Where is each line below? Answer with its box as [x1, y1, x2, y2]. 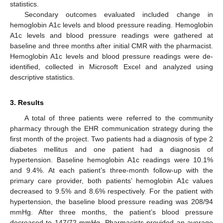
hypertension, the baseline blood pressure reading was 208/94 [10, 197, 213, 206]
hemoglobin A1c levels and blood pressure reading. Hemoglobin [10, 20, 213, 29]
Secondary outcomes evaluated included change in [24, 10, 213, 18]
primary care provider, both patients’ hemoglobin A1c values [10, 176, 213, 185]
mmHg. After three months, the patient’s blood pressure [10, 208, 213, 216]
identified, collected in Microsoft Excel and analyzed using [10, 62, 213, 71]
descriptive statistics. [10, 73, 75, 81]
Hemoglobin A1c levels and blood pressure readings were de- [10, 52, 213, 60]
